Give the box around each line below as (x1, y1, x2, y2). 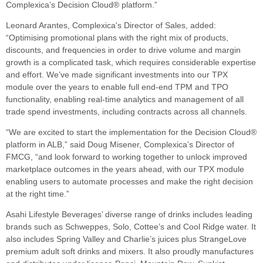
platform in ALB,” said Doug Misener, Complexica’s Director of (6, 139, 234, 149)
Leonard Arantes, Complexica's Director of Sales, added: (6, 20, 216, 30)
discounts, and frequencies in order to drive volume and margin (6, 45, 241, 55)
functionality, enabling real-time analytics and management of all (6, 94, 244, 104)
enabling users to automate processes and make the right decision (6, 176, 253, 186)
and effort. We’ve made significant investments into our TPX (6, 69, 228, 79)
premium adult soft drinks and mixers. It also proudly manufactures (6, 246, 254, 256)
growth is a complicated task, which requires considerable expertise (6, 57, 256, 67)
